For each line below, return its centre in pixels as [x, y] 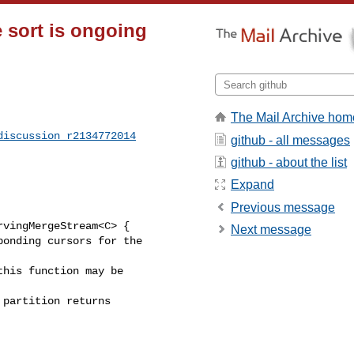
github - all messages [290, 140]
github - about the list [289, 162]
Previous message [283, 207]
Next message [271, 230]
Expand [252, 185]
